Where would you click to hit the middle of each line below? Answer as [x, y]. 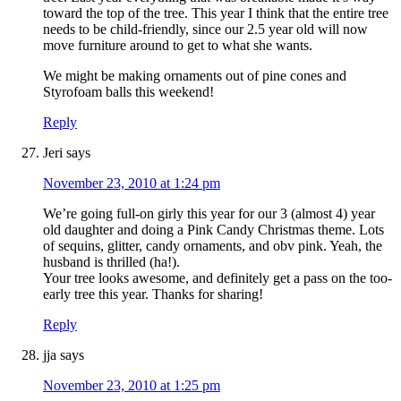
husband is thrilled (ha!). [111, 262]
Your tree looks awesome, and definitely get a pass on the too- [218, 278]
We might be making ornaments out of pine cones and [195, 76]
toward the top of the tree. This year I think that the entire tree [216, 13]
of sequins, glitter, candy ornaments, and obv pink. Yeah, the [213, 246]
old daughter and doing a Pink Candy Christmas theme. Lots [213, 230]
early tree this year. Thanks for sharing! [153, 294]
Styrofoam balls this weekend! [128, 92]
